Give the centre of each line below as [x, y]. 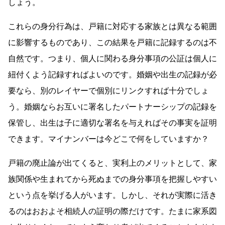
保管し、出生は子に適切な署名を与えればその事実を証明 [113, 123]
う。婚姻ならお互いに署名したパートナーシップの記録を [113, 107]
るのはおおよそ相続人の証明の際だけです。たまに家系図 [113, 211]
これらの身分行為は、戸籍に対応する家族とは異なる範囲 [113, 27]
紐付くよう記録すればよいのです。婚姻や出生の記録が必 [113, 75]
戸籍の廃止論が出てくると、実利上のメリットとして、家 [113, 163]
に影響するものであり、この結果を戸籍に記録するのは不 [113, 43]
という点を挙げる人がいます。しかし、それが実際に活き [113, 195]
